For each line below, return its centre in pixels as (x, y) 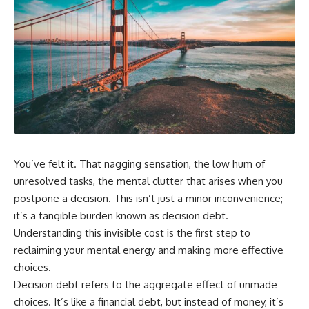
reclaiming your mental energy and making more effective (149, 250)
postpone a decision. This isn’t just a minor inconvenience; (148, 198)
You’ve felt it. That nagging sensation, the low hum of (139, 163)
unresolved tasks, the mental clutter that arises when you (148, 181)
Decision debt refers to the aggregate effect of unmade (146, 284)
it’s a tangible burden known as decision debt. (121, 215)
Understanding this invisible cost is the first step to (132, 232)
